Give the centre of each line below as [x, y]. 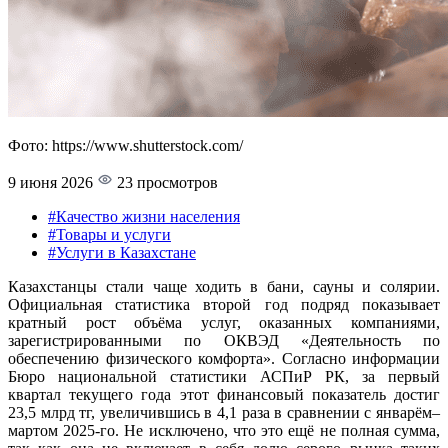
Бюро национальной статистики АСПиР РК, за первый [224, 376]
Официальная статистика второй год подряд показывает [224, 304]
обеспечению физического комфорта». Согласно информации [224, 358]
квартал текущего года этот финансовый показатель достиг [224, 394]
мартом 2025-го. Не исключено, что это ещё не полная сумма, [224, 430]
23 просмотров [165, 182]
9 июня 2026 [50, 182]
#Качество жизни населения [144, 216]
